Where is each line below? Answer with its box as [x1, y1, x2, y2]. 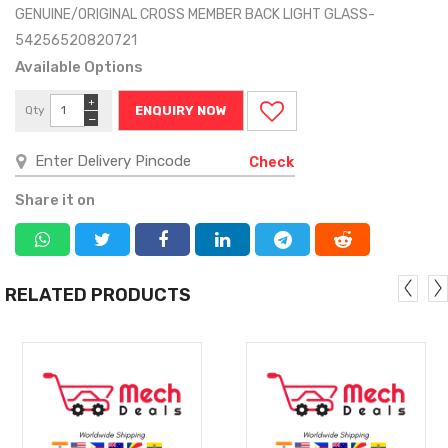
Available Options [15, 57, 143, 76]
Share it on [15, 190, 95, 209]
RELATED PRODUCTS [5, 283, 191, 306]
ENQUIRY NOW [135, 102, 227, 118]
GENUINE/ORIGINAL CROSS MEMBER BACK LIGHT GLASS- [15, 5, 375, 23]
